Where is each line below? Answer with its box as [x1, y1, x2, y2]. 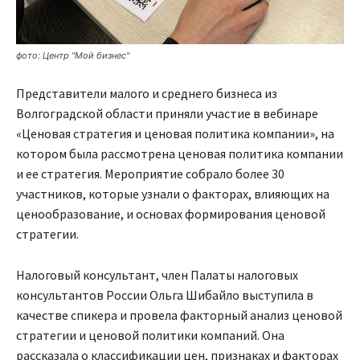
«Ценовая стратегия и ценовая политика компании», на [16, 125, 334, 142]
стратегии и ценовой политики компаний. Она [16, 327, 284, 344]
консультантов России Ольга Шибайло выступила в [16, 287, 313, 304]
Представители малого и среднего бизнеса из [16, 85, 277, 102]
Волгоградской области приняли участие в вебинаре [16, 105, 318, 122]
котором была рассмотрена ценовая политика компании [16, 145, 343, 162]
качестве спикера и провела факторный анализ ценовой [16, 307, 342, 324]
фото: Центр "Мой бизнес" [16, 50, 129, 62]
